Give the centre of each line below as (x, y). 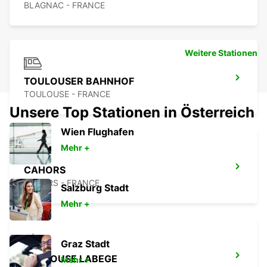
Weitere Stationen (221, 53)
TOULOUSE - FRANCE (67, 94)
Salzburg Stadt (95, 188)
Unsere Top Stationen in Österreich (132, 113)
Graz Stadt (85, 244)
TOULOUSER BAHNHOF (79, 81)
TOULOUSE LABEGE (71, 259)
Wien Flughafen (97, 132)
